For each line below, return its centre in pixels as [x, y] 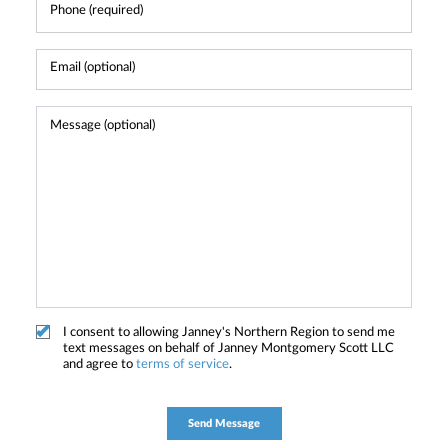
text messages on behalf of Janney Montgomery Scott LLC [228, 348]
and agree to [99, 364]
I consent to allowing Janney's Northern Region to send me [229, 332]
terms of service [182, 364]
